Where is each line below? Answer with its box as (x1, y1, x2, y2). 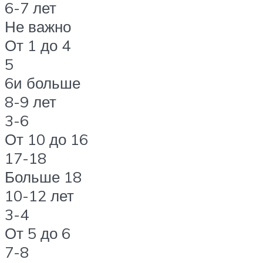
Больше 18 (5, 167, 82, 186)
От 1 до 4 (5, 36, 70, 55)
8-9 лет (5, 92, 56, 111)
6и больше (5, 73, 80, 92)
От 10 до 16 (5, 130, 88, 149)
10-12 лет (5, 186, 74, 205)
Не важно (5, 17, 71, 36)
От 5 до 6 (5, 224, 70, 242)
